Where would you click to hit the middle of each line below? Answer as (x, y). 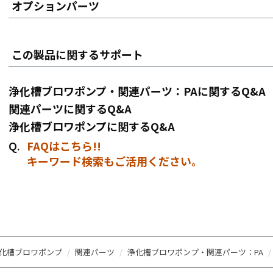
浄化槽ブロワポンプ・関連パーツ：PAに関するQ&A (137, 91)
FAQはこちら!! (64, 146)
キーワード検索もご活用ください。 (115, 161)
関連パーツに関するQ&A (70, 109)
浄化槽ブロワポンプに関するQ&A (92, 126)
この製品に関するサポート (77, 55)
